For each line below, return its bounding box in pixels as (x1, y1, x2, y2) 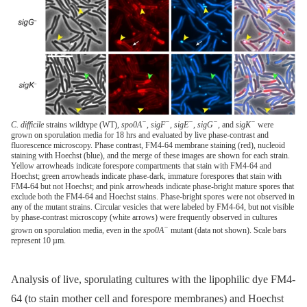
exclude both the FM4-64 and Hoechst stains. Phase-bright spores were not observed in (11, 191, 295, 201)
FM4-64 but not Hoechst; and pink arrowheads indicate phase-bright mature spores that (11, 181, 294, 191)
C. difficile (11, 119, 44, 130)
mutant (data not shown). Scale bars (169, 225, 286, 235)
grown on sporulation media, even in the (11, 225, 143, 235)
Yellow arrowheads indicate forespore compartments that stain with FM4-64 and (11, 160, 271, 171)
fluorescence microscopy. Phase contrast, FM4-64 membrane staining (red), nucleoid (11, 140, 285, 150)
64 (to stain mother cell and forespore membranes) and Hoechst (11, 293, 284, 305)
